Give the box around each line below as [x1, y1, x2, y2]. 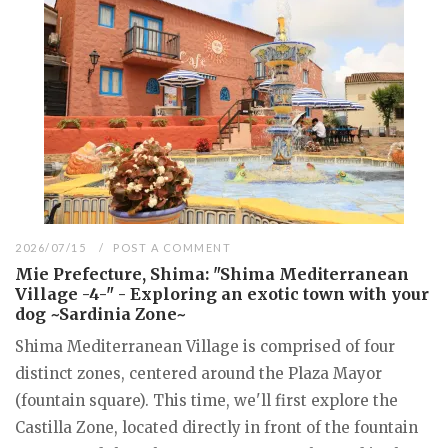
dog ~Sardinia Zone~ [15, 304, 187, 324]
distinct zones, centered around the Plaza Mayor [15, 364, 382, 383]
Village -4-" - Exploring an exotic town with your [15, 284, 429, 304]
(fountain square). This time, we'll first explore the [15, 391, 398, 410]
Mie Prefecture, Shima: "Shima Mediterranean [15, 264, 409, 284]
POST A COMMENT [113, 241, 232, 254]
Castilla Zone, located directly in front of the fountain [15, 418, 418, 437]
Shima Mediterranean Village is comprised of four [15, 337, 395, 356]
